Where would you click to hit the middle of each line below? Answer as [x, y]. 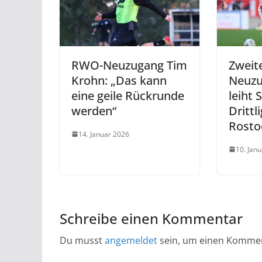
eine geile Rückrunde [128, 95]
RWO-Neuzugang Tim [129, 65]
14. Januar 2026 [104, 134]
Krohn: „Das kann [119, 80]
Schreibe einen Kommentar [151, 218]
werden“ [94, 111]
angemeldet [131, 240]
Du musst [82, 240]
